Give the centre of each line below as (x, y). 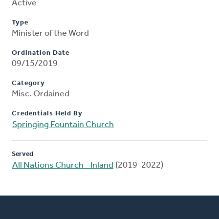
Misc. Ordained (41, 94)
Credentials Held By (47, 114)
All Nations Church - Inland (63, 166)
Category (28, 84)
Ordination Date (41, 53)
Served (22, 154)
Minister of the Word (50, 34)
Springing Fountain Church (63, 125)
